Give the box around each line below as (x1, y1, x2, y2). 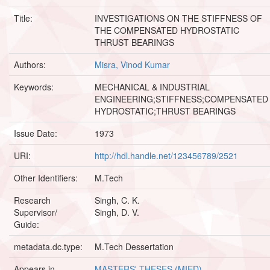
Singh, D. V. (95, 206, 139, 218)
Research (14, 193, 51, 206)
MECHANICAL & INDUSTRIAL (95, 80, 210, 93)
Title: (14, 11, 35, 24)
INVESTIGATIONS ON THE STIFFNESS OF (95, 11, 262, 24)
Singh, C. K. (95, 193, 140, 206)
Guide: (14, 218, 42, 230)
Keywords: (14, 80, 56, 93)
